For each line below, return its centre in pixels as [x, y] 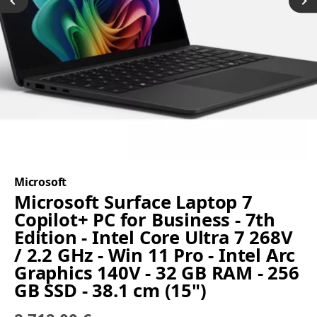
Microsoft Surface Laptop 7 [133, 202]
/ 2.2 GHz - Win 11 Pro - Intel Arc [155, 255]
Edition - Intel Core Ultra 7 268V [154, 238]
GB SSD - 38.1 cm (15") [110, 291]
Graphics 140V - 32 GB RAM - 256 [157, 273]
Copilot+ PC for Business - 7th [145, 220]
